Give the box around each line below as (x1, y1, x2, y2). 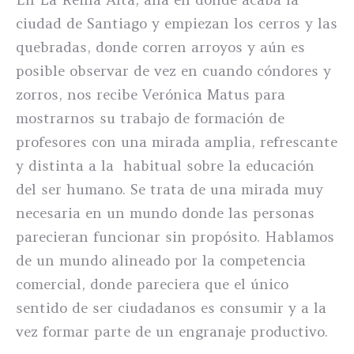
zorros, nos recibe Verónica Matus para (16, 85, 285, 104)
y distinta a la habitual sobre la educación (16, 156, 314, 175)
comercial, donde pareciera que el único (16, 275, 288, 293)
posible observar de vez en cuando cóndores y (16, 62, 331, 80)
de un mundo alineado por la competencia (16, 251, 306, 269)
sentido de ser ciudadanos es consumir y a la (16, 299, 326, 317)
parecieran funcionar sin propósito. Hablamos (16, 228, 334, 246)
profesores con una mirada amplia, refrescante (16, 133, 337, 151)
